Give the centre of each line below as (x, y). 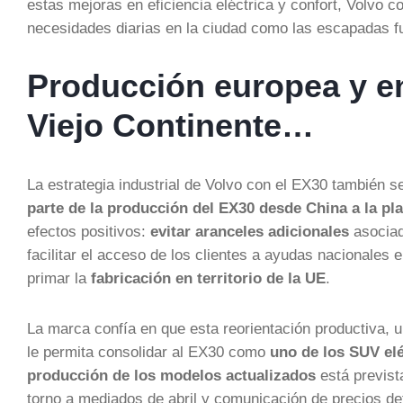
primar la (59, 278)
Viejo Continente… (170, 125)
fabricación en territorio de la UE (208, 278)
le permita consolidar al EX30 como (148, 352)
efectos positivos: (89, 231)
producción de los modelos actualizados (171, 375)
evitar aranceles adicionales (250, 231)
